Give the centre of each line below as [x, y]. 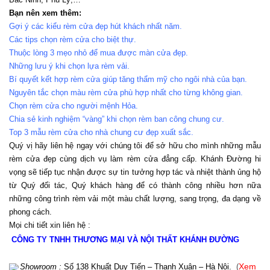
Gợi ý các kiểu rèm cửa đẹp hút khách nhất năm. [96, 27]
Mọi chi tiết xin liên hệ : [50, 225]
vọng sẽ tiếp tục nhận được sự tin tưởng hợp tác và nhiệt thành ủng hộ [135, 172]
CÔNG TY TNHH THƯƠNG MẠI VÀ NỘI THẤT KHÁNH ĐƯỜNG [125, 240]
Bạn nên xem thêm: [45, 13]
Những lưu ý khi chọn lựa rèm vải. [69, 66]
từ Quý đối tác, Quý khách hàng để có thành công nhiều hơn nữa [135, 186]
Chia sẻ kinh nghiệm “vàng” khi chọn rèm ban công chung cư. [117, 119]
